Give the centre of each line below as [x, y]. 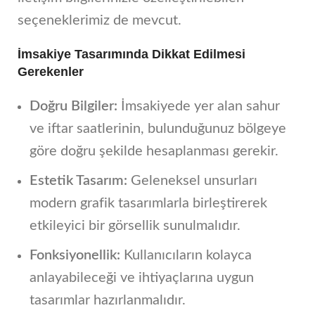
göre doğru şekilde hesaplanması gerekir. [154, 152]
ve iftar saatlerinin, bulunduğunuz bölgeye [158, 129]
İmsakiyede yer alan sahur [199, 107]
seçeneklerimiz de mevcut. [99, 21]
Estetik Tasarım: [78, 181]
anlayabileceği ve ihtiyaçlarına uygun [142, 278]
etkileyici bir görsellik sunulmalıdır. [135, 226]
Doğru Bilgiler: [73, 107]
